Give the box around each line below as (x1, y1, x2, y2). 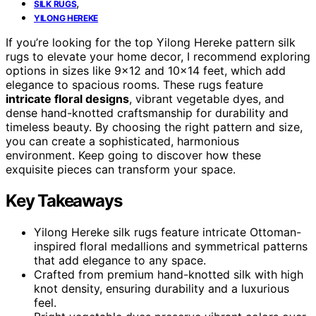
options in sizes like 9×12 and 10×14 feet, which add (6, 63, 286, 78)
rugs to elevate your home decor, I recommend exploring (6, 49, 310, 63)
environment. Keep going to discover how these (6, 147, 261, 162)
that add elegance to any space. (34, 253, 206, 267)
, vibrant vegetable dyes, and (129, 91, 284, 106)
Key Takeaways (6, 190, 122, 211)
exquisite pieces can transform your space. (6, 162, 236, 176)
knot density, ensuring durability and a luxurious (34, 281, 289, 296)
